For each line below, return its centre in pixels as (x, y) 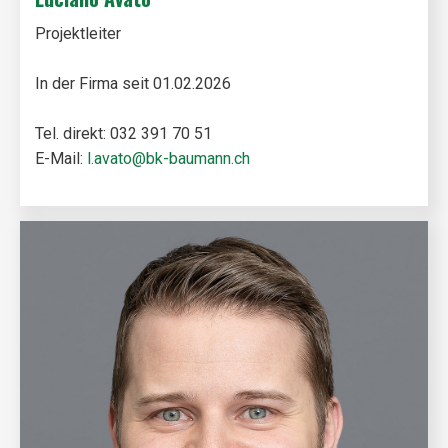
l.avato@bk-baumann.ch (168, 158)
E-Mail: (61, 158)
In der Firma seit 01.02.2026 (133, 83)
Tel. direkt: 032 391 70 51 (123, 133)
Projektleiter (78, 33)
